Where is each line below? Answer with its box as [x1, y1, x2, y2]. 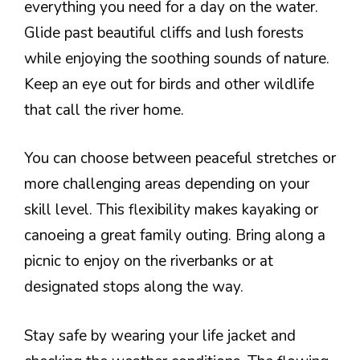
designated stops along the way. [24, 276, 243, 297]
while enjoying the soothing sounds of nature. [24, 47, 329, 69]
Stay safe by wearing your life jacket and [24, 325, 296, 346]
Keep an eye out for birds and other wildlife [24, 73, 314, 95]
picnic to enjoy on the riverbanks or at [24, 251, 273, 272]
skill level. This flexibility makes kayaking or [24, 199, 318, 220]
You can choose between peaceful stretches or [24, 148, 336, 169]
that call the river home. [24, 99, 184, 121]
